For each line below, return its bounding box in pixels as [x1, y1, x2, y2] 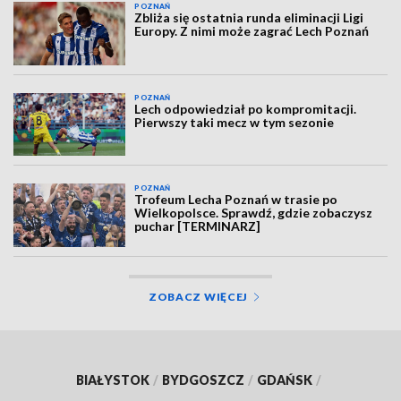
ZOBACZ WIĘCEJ [148, 289, 249, 303]
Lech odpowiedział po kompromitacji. [134, 100, 357, 116]
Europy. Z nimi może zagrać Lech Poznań [134, 23, 370, 39]
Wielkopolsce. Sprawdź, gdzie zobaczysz [134, 205, 373, 221]
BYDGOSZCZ [162, 371, 244, 388]
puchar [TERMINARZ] [134, 218, 261, 235]
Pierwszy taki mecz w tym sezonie [134, 114, 335, 130]
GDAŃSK [257, 371, 312, 388]
